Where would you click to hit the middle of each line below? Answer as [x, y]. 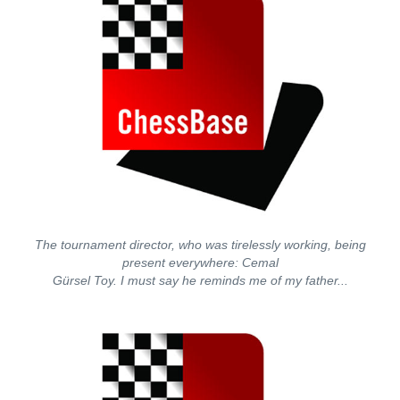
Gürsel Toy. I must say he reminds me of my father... [200, 280]
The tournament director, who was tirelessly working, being [200, 245]
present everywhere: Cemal [200, 262]
